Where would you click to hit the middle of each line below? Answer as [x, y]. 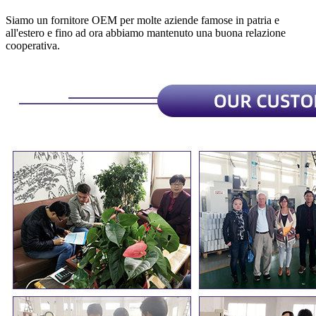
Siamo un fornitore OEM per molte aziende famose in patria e [142, 20]
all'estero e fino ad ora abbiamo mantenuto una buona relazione [146, 32]
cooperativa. [33, 45]
